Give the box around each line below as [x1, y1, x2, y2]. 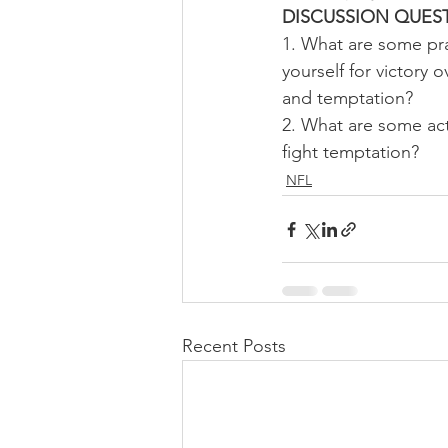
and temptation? [282, 87, 413, 109]
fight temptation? [282, 141, 419, 163]
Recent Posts [182, 335, 286, 357]
